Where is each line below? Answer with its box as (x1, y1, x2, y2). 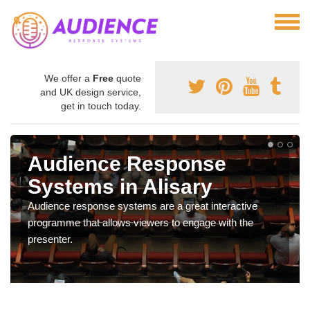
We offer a (44, 72, 93, 84)
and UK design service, (40, 86, 141, 98)
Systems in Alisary (28, 174, 212, 198)
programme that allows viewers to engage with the (28, 216, 253, 228)
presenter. (28, 232, 73, 245)
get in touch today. (61, 100, 141, 111)
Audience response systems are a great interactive (28, 199, 257, 212)
